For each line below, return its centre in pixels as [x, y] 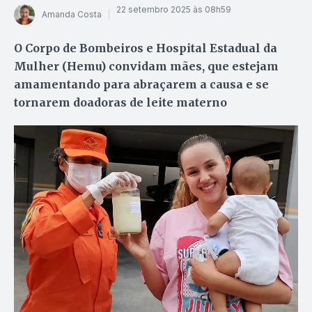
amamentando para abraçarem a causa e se [141, 84]
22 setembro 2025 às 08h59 [174, 10]
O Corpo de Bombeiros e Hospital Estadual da [146, 48]
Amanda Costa [72, 15]
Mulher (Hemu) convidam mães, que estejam [146, 66]
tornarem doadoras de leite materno [120, 102]
